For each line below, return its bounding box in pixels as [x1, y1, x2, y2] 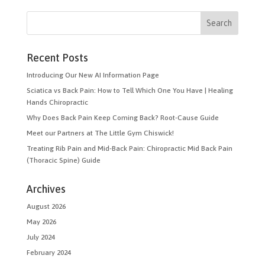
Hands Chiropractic [26, 98, 88, 106]
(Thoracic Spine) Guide [26, 156, 101, 164]
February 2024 [26, 248, 71, 257]
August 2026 [26, 202, 66, 211]
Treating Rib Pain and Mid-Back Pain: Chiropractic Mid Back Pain [26, 144, 232, 153]
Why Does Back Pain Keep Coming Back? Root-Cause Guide [26, 113, 219, 122]
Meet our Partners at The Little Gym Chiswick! [26, 128, 174, 137]
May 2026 [26, 217, 56, 226]
